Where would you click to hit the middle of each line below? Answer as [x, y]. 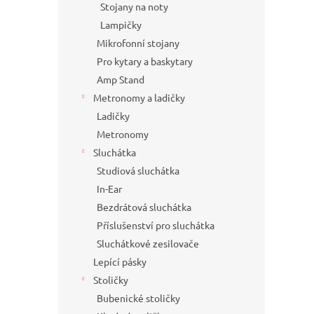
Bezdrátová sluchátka [144, 207]
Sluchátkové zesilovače [148, 244]
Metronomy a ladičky [139, 98]
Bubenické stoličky [138, 298]
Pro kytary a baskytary [145, 61]
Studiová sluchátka [138, 171]
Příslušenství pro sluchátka [156, 225]
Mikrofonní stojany [138, 43]
